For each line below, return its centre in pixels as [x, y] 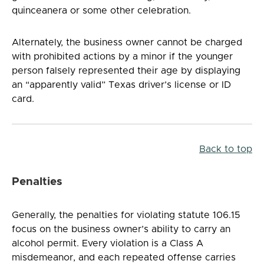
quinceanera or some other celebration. [101, 10]
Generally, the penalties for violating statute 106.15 [126, 215]
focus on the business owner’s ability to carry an [121, 229]
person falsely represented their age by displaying [126, 70]
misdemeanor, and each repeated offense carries [124, 257]
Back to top [226, 149]
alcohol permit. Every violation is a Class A [108, 243]
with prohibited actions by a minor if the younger [122, 56]
